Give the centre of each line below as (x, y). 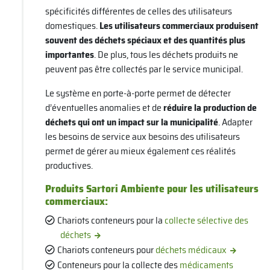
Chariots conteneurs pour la (111, 221)
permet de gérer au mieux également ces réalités (140, 151)
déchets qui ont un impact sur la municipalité (131, 122)
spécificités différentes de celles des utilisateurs (138, 11)
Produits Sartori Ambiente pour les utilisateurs (152, 189)
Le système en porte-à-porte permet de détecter (138, 93)
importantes (69, 55)
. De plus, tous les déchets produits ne (166, 55)
